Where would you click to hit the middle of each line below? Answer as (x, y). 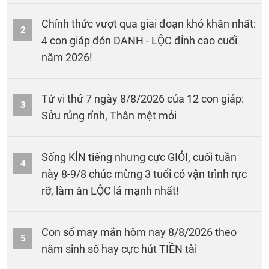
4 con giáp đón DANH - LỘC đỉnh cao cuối (139, 41)
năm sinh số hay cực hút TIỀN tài (119, 249)
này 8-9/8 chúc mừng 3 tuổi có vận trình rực (144, 174)
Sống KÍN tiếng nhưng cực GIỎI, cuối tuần (139, 157)
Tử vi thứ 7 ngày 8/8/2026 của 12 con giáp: (143, 99)
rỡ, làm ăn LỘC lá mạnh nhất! (110, 191)
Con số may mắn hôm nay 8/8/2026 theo (139, 232)
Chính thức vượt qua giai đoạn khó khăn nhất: (149, 24)
